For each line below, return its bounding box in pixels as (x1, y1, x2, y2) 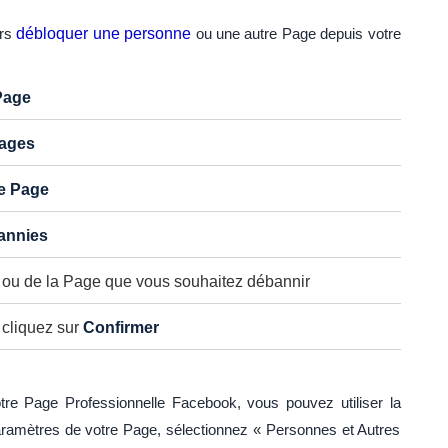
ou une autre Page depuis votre (191, 25, 401, 43)
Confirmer (82, 319, 159, 337)
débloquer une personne (16, 25, 192, 43)
